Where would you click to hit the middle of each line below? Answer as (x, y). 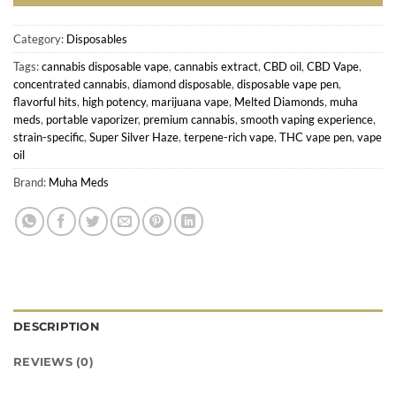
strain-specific (49, 137)
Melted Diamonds (279, 101)
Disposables (97, 38)
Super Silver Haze (134, 137)
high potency (114, 101)
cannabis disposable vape (105, 66)
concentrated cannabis (70, 84)
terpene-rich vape (229, 137)
